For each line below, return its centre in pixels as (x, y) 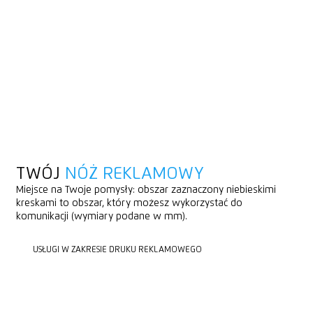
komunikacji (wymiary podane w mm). (101, 216)
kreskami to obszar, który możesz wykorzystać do (129, 203)
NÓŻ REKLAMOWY (134, 174)
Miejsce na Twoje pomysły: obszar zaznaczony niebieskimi (146, 190)
